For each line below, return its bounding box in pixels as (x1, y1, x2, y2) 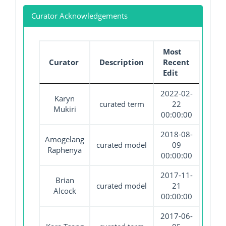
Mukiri (53, 103, 76, 114)
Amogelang (45, 134, 84, 144)
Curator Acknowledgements (31, 10, 128, 21)
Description (99, 56, 144, 67)
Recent (163, 56, 190, 67)
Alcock (53, 185, 76, 196)
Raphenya (47, 144, 82, 155)
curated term (99, 98, 144, 109)
